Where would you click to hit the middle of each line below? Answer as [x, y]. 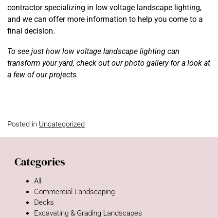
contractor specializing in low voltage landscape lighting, [104, 8]
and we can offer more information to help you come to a [105, 19]
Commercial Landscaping [74, 192]
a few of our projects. [44, 75]
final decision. [31, 31]
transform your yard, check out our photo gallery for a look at [109, 63]
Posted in [22, 124]
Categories [40, 162]
